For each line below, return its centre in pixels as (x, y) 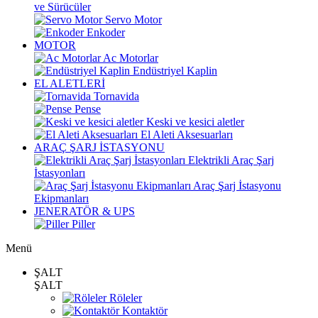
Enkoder (106, 32)
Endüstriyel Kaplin (175, 71)
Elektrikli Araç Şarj (231, 160)
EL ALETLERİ (70, 83)
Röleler (124, 298)
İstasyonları (60, 173)
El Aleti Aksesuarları (187, 135)
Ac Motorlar (131, 58)
